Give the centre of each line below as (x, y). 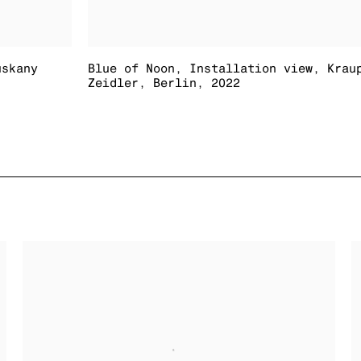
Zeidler (114, 83)
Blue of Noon (132, 68)
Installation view (251, 68)
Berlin (175, 83)
